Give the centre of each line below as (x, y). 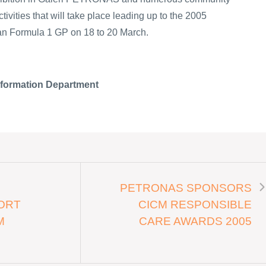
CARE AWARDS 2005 (195, 221)
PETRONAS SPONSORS (186, 188)
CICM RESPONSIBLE (195, 204)
